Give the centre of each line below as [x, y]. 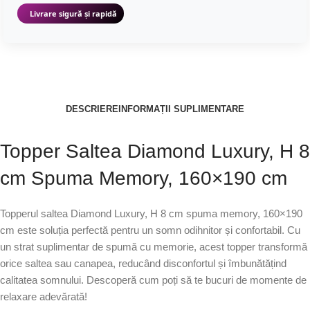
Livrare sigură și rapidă [73, 13]
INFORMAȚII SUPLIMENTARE [181, 109]
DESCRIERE [92, 109]
